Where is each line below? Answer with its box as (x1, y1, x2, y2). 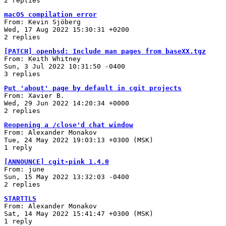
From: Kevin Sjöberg (4, 18, 81, 26)
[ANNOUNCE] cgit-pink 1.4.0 (4, 157, 109, 165)
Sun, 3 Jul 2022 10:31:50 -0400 (4, 62, 125, 70)
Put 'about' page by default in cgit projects (4, 84, 182, 92)
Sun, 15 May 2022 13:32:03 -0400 (4, 173, 129, 181)
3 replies (4, 70, 40, 78)
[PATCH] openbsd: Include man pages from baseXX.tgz (4, 47, 206, 55)
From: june (4, 165, 44, 173)
